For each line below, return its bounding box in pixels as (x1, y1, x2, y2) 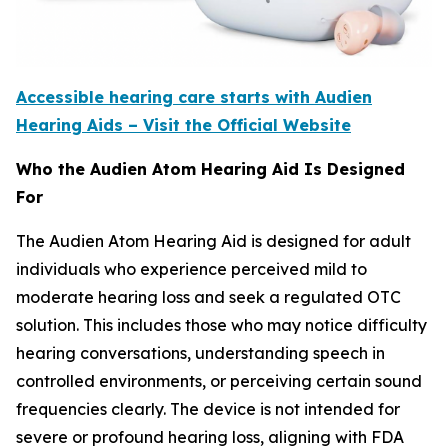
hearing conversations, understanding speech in (16, 342, 385, 363)
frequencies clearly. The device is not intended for (16, 398, 400, 419)
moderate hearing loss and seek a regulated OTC (16, 286, 401, 307)
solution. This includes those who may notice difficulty (16, 314, 427, 335)
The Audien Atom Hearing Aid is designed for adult (16, 230, 411, 251)
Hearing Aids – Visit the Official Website (16, 114, 351, 135)
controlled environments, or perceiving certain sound (16, 370, 422, 391)
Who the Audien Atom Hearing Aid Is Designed (16, 158, 405, 179)
